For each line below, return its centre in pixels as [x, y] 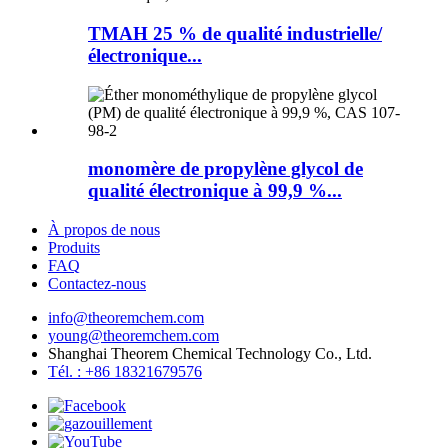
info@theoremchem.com [126, 318]
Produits [74, 248]
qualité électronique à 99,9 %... [215, 191]
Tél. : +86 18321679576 [125, 372]
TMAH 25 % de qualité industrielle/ [235, 33]
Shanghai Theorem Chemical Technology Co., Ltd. [210, 354]
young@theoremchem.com [133, 336]
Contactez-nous [97, 284]
